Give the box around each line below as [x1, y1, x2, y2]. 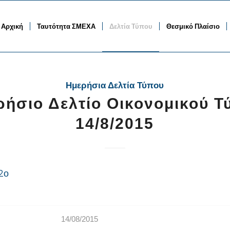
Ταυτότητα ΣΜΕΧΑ [37, 22, 96, 30]
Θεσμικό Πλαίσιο [166, 22, 220, 30]
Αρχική [1, 22, 24, 30]
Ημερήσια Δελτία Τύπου [66, 81, 164, 90]
